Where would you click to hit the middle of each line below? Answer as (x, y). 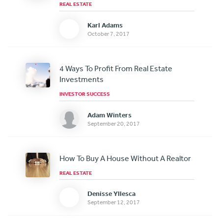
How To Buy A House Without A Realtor (125, 158)
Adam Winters (110, 115)
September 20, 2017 (114, 124)
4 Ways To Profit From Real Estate (116, 68)
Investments (81, 79)
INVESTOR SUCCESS (84, 94)
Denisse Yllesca (112, 194)
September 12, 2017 (114, 203)
